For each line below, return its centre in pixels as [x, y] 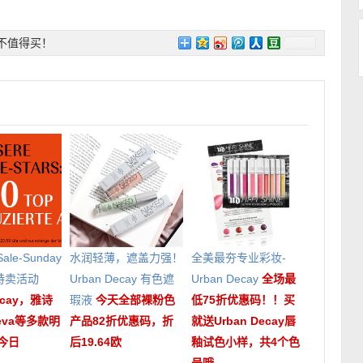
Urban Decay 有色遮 [122, 278]
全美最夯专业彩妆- [239, 257]
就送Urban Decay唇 [243, 320]
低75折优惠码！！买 [243, 299]
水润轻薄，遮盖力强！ [126, 257]
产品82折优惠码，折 [122, 320]
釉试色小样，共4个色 [246, 342]
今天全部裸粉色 [135, 299]
